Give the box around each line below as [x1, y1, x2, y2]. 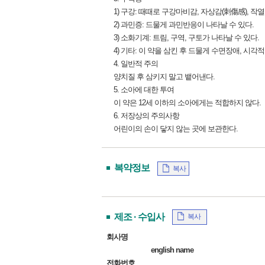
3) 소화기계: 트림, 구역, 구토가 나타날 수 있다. [114, 33, 259, 42]
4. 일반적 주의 [114, 59, 158, 68]
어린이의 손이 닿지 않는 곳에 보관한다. [114, 124, 238, 133]
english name [151, 245, 193, 254]
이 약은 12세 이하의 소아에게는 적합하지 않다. [114, 98, 261, 107]
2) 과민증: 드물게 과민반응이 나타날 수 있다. [114, 20, 254, 29]
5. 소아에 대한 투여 [114, 85, 174, 94]
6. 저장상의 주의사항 [114, 111, 179, 120]
